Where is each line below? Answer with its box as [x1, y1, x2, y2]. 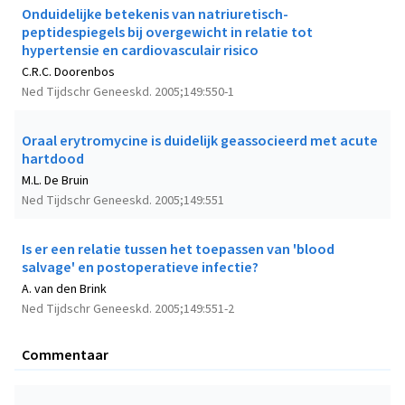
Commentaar [22, 345, 108, 366]
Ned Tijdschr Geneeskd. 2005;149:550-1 [22, 83, 234, 102]
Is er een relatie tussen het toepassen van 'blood [22, 240, 334, 260]
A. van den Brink [22, 280, 107, 299]
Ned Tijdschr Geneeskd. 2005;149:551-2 [22, 300, 234, 319]
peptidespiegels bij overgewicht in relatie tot [22, 23, 313, 43]
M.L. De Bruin [22, 172, 89, 191]
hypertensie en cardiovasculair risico [22, 41, 259, 61]
